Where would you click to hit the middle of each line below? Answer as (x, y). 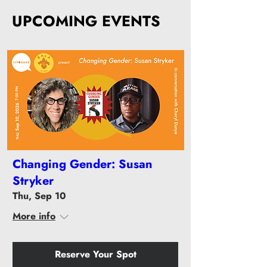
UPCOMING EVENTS (86, 21)
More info (34, 216)
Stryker (33, 181)
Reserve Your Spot (95, 254)
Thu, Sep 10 (39, 195)
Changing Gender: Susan (83, 164)
